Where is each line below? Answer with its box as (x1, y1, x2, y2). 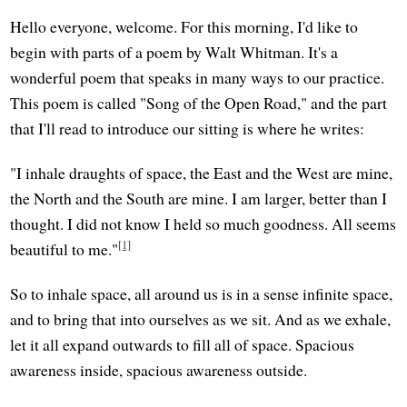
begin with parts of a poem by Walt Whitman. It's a (10, 40, 339, 63)
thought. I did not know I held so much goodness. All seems (10, 212, 397, 234)
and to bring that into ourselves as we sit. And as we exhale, (10, 307, 392, 330)
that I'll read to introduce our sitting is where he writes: (10, 116, 365, 139)
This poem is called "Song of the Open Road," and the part (10, 91, 388, 114)
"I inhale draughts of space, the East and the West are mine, (10, 161, 393, 184)
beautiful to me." (10, 237, 119, 260)
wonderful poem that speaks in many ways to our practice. (10, 65, 385, 88)
